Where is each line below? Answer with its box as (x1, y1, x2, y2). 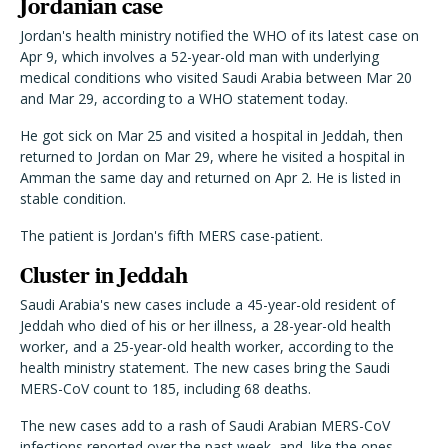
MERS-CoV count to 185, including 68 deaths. (20, 379, 311, 398)
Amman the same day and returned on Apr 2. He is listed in (20, 168, 401, 187)
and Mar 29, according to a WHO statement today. (20, 89, 348, 108)
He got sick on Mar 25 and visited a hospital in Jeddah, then (20, 126, 403, 145)
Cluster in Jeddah (20, 264, 188, 287)
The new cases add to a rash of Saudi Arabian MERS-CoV (20, 416, 390, 435)
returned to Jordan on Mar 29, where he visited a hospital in (20, 147, 405, 166)
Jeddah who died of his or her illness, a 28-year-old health (20, 316, 391, 335)
